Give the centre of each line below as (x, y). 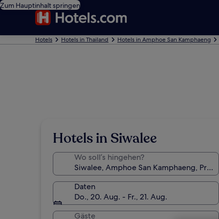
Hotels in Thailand (85, 40)
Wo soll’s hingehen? (109, 157)
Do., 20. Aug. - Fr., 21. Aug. (121, 197)
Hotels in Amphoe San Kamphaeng (164, 40)
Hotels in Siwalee (105, 138)
